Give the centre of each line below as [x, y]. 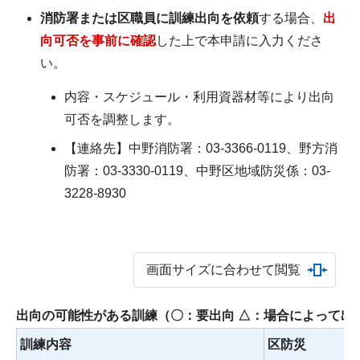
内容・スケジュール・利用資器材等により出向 [199, 96]
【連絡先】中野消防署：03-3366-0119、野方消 [201, 148]
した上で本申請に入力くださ [239, 40]
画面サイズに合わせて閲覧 [223, 270]
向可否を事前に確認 [98, 40]
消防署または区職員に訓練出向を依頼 [149, 18]
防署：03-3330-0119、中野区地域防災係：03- [197, 170]
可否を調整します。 [122, 119]
